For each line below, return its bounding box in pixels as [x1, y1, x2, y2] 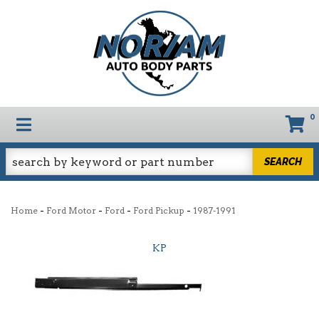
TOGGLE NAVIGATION [16, 113, 188, 134]
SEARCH [264, 155, 303, 167]
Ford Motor [46, 205, 96, 216]
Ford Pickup [133, 205, 184, 216]
